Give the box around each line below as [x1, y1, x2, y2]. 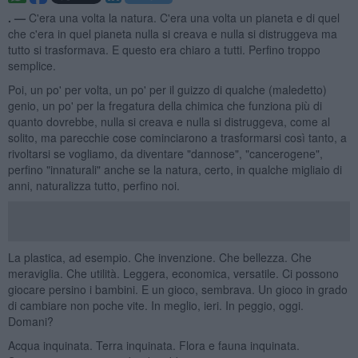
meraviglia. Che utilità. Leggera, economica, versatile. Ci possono [7, 265, 339, 281]
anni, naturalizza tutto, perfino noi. [7, 177, 180, 193]
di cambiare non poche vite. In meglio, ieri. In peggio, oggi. [7, 296, 304, 313]
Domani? [7, 312, 54, 329]
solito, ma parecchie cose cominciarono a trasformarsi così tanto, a [7, 129, 347, 145]
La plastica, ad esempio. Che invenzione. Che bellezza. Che [7, 249, 312, 265]
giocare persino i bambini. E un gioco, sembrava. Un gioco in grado [7, 280, 348, 297]
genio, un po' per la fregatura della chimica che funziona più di [7, 97, 322, 113]
